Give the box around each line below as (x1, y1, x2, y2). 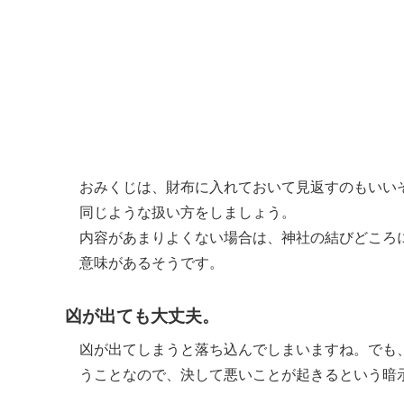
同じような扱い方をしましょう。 (79, 205, 296, 221)
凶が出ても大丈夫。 (65, 307, 219, 326)
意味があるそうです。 (79, 255, 224, 271)
